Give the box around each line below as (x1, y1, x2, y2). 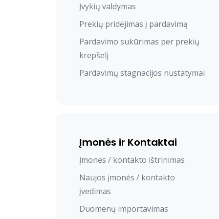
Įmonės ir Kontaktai (79, 135, 177, 150)
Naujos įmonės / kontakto (79, 172, 175, 183)
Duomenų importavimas (79, 203, 168, 215)
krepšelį (79, 50, 109, 61)
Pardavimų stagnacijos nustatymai (79, 67, 205, 79)
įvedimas (79, 186, 111, 197)
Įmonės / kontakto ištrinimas (79, 154, 185, 166)
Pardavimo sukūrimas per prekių (79, 36, 199, 47)
